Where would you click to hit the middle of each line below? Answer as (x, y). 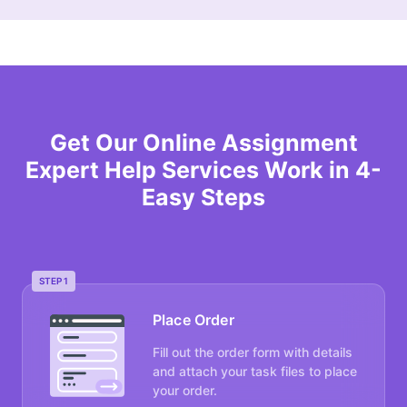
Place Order (194, 320)
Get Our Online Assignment (203, 143)
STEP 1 (54, 281)
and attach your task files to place (255, 372)
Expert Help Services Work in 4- (203, 170)
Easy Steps (203, 198)
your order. (185, 391)
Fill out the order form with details (253, 352)
